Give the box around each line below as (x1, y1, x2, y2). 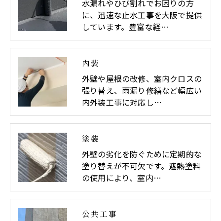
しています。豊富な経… (82, 20, 169, 33)
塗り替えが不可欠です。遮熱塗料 (82, 159, 201, 172)
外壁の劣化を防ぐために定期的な (82, 147, 202, 160)
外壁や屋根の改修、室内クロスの (82, 72, 202, 84)
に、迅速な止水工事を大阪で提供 (82, 8, 202, 21)
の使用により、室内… (82, 171, 161, 184)
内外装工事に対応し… (82, 96, 162, 108)
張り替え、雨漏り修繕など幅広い (82, 84, 202, 96)
